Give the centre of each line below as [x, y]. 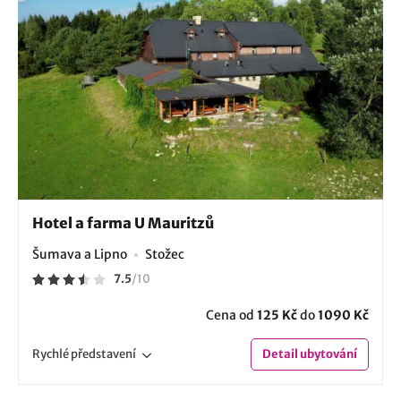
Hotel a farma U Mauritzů [123, 222]
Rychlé [51, 354]
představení [103, 354]
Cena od [231, 315]
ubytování [328, 354]
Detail [280, 354]
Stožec [165, 254]
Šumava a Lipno [80, 254]
